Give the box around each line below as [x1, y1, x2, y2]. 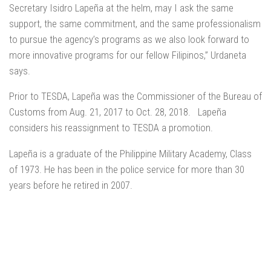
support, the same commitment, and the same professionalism [9, 17, 261, 30]
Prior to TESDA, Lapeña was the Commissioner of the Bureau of [9, 90, 262, 103]
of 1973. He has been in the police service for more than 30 [9, 163, 244, 176]
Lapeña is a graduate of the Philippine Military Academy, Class [9, 148, 252, 160]
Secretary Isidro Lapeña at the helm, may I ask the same [9, 1, 233, 14]
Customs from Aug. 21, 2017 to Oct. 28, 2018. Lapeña [9, 106, 226, 119]
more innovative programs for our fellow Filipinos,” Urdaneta [9, 48, 246, 61]
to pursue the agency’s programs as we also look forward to [9, 33, 249, 45]
